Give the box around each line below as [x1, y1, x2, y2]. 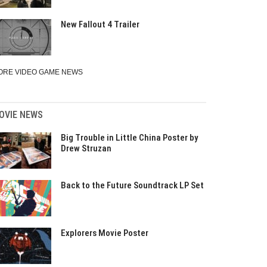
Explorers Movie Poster [61, 228, 148, 238]
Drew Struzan [61, 143, 111, 154]
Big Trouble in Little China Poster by [61, 132, 198, 143]
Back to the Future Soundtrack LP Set [61, 180, 204, 191]
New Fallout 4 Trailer [61, 19, 139, 30]
